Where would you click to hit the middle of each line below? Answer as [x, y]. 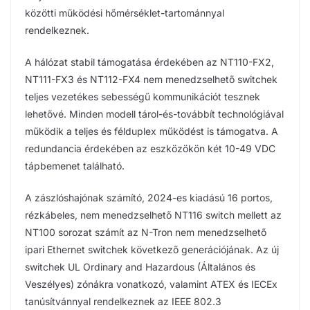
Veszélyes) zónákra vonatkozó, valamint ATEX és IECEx [151, 284]
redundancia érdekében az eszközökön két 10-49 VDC [150, 148]
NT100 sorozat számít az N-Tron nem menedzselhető [146, 232]
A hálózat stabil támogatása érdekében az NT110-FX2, [149, 62]
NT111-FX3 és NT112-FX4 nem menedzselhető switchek [151, 79]
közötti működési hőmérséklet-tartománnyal [125, 12]
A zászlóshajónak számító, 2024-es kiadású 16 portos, [149, 197]
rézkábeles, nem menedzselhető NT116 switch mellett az [153, 215]
